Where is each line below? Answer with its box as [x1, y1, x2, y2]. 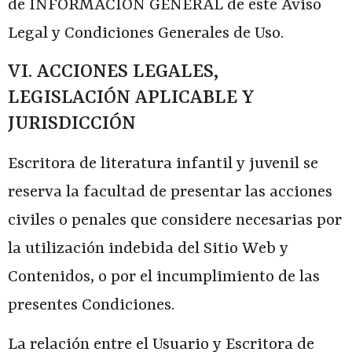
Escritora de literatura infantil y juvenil [8, 154, 299, 174]
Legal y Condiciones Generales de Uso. [8, 24, 284, 44]
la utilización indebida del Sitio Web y [8, 239, 288, 258]
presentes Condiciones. [8, 295, 174, 315]
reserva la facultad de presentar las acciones [8, 182, 332, 202]
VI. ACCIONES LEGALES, [8, 60, 218, 83]
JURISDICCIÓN [8, 112, 136, 135]
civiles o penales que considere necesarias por [8, 211, 342, 230]
